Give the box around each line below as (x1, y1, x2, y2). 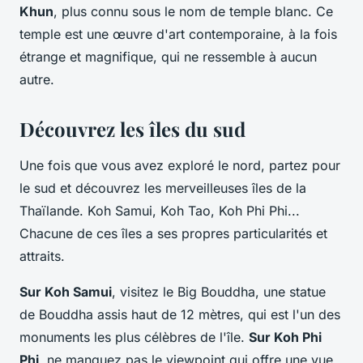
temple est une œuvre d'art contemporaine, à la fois (19, 25, 337, 42)
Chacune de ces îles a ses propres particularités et (19, 224, 327, 241)
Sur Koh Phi (249, 328, 322, 345)
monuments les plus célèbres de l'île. (19, 328, 249, 345)
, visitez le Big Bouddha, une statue (112, 283, 326, 300)
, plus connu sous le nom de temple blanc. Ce (53, 2, 333, 19)
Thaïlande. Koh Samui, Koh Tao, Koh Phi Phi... (19, 202, 300, 219)
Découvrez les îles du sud (19, 115, 246, 142)
